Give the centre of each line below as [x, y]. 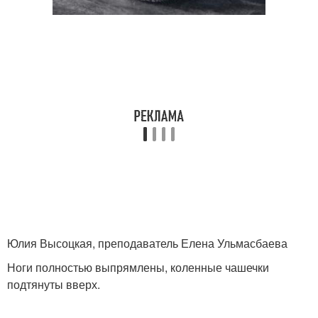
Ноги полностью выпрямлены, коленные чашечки [138, 268]
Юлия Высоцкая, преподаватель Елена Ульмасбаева [147, 243]
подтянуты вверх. [54, 285]
